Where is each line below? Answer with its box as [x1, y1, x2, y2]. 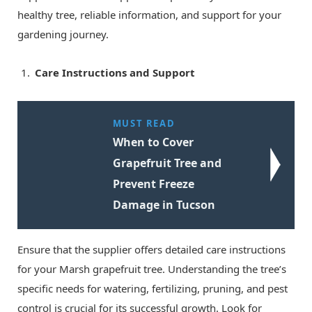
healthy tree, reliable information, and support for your [17, 7, 281, 22]
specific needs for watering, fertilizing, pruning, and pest [17, 281, 288, 295]
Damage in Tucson [112, 196, 215, 212]
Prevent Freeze [112, 175, 194, 192]
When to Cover [112, 134, 194, 150]
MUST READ [112, 116, 175, 130]
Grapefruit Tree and [112, 155, 221, 171]
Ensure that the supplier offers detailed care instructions [17, 242, 286, 256]
